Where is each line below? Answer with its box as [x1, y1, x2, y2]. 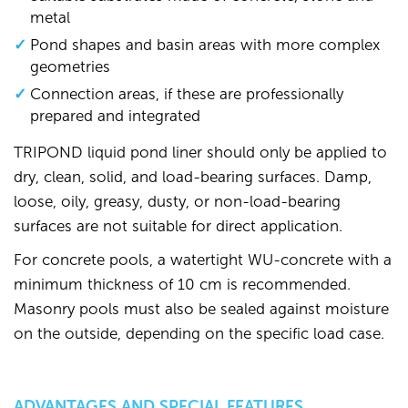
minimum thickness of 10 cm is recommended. [14, 276, 351, 294]
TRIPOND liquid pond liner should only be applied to [14, 144, 387, 162]
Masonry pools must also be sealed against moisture [14, 301, 389, 319]
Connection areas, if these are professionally [30, 86, 343, 104]
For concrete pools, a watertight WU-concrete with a [14, 251, 392, 270]
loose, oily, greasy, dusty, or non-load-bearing [14, 193, 341, 211]
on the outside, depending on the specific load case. [14, 325, 384, 343]
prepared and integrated [30, 107, 200, 126]
